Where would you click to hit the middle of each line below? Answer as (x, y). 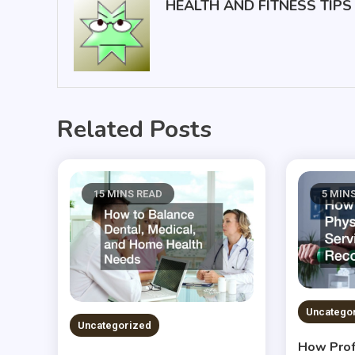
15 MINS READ (128, 193)
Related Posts (134, 129)
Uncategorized (114, 326)
